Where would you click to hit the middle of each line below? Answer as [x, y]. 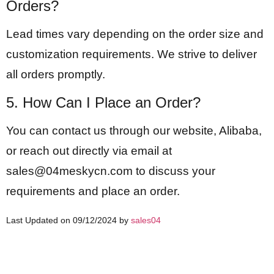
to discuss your [174, 171]
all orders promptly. [56, 75]
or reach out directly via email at [89, 150]
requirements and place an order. [93, 191]
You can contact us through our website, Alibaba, [134, 130]
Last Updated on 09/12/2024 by [68, 220]
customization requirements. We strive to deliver [131, 54]
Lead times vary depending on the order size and [135, 34]
